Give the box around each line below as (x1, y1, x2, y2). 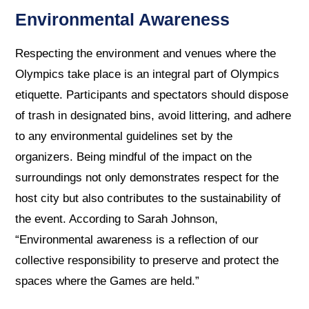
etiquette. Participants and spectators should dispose (15, 88, 289, 102)
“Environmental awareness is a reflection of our (15, 233, 259, 247)
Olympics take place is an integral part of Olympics (15, 68, 280, 81)
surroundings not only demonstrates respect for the (15, 171, 279, 185)
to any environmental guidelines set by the (15, 130, 233, 143)
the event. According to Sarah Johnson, (15, 212, 219, 226)
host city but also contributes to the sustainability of (15, 192, 281, 206)
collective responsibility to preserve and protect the (15, 254, 279, 268)
